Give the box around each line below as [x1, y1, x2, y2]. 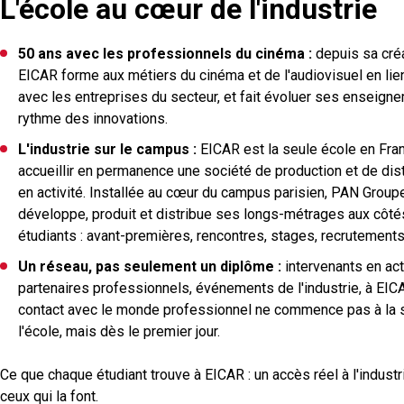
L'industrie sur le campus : [18, 140, 197, 158]
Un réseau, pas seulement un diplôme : [18, 257, 281, 275]
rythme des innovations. [18, 109, 168, 127]
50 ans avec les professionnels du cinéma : [18, 44, 312, 62]
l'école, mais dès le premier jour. [18, 322, 220, 340]
